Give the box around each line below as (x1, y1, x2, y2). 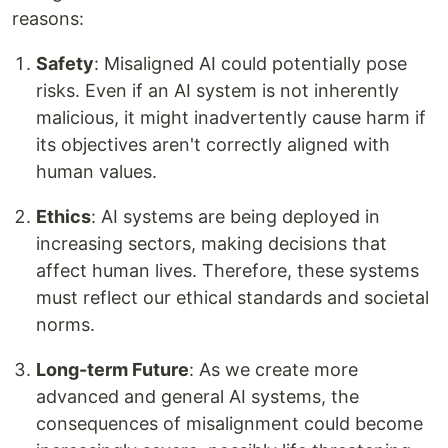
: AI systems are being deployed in (91, 205, 380, 227)
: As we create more (189, 358, 358, 380)
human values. (36, 160, 157, 182)
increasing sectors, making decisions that (36, 232, 387, 254)
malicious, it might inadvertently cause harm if (36, 106, 426, 128)
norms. (36, 313, 95, 335)
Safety (36, 52, 94, 74)
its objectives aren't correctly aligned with (36, 133, 390, 155)
